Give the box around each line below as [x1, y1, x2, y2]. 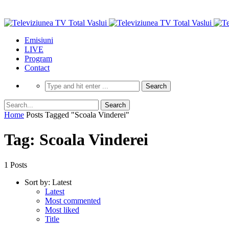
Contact [25, 63, 50, 72]
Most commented [45, 196, 101, 205]
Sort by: [25, 177, 50, 187]
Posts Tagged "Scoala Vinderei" [26, 110, 129, 119]
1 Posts [4, 160, 27, 169]
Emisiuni [25, 36, 53, 44]
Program [25, 54, 52, 63]
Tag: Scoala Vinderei [4, 130, 148, 149]
